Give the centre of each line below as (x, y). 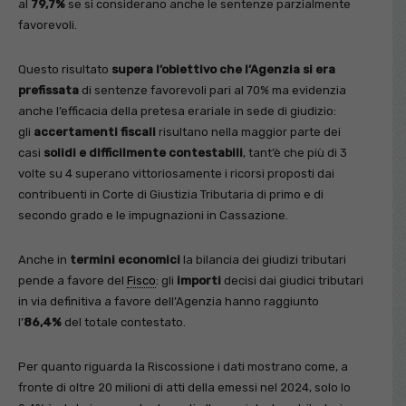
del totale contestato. (124, 322)
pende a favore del (72, 280)
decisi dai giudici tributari (292, 280)
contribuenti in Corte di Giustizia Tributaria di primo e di (171, 194)
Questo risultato (65, 69)
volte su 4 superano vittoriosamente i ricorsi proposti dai (176, 173)
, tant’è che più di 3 (295, 152)
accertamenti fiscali (95, 131)
